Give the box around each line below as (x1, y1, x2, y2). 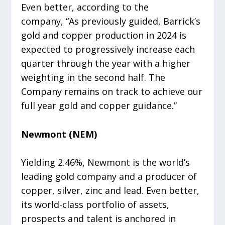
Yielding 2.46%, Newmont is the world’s (21, 156, 190, 169)
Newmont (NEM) (21, 128, 97, 140)
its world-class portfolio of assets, (21, 198, 170, 211)
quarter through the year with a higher (21, 57, 191, 69)
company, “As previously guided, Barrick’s (21, 15, 201, 27)
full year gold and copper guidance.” (21, 99, 177, 111)
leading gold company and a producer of (21, 170, 197, 183)
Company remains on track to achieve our (21, 85, 203, 97)
